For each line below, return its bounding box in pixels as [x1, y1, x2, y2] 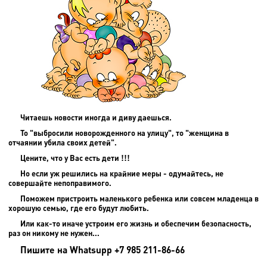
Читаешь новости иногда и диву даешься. [20, 112, 173, 122]
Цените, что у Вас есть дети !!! [20, 153, 132, 163]
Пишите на [20, 243, 70, 255]
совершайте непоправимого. [8, 178, 111, 188]
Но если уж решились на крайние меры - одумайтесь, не [20, 168, 223, 178]
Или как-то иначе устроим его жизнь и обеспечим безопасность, [20, 218, 252, 228]
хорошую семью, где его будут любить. [8, 203, 149, 213]
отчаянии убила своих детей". [8, 137, 117, 147]
